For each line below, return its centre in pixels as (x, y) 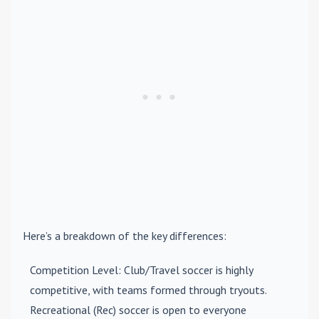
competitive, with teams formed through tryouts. (148, 290)
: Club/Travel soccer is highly (185, 270)
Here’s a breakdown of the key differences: (125, 236)
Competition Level (74, 270)
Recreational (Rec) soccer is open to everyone (138, 310)
